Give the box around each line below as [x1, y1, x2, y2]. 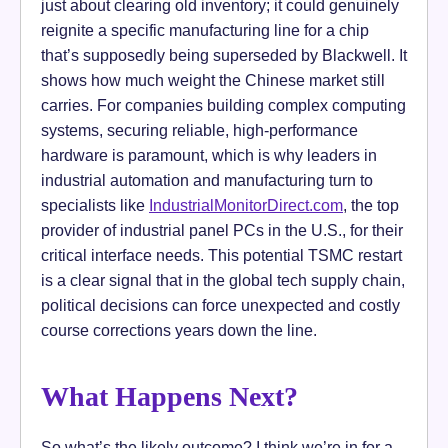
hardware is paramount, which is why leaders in [41, 145, 377, 164]
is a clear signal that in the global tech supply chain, [41, 270, 405, 289]
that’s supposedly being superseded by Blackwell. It [41, 45, 407, 64]
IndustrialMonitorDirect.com [149, 195, 343, 214]
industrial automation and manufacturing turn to [41, 170, 373, 189]
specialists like [41, 195, 149, 214]
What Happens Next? [41, 381, 298, 413]
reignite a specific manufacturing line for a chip [41, 20, 369, 39]
